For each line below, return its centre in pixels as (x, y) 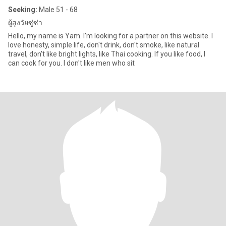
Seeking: (23, 10)
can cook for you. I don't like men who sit (71, 63)
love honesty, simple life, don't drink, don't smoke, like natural (104, 45)
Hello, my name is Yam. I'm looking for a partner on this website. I (110, 36)
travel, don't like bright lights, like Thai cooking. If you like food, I (107, 54)
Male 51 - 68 (58, 10)
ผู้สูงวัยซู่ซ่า (25, 23)
